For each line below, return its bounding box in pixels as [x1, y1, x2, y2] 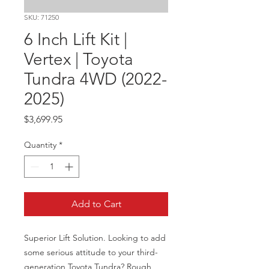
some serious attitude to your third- [24, 247, 158, 258]
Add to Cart [71, 198, 121, 210]
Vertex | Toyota [24, 49, 133, 69]
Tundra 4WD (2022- [24, 69, 167, 89]
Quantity [24, 139, 56, 150]
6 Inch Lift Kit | [24, 29, 127, 49]
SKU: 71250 [24, 13, 59, 22]
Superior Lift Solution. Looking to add [24, 232, 166, 243]
